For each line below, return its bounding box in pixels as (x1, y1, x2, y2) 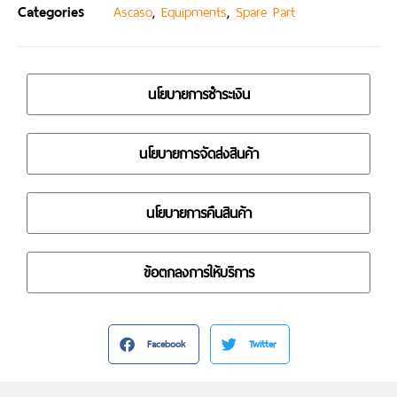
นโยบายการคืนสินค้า (145, 200, 252, 225)
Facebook (146, 334, 185, 353)
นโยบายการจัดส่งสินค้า (138, 141, 259, 166)
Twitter (248, 334, 276, 353)
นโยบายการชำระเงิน (147, 82, 250, 106)
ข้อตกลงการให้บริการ (143, 260, 254, 284)
